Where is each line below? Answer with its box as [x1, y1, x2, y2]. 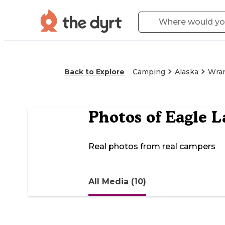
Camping [133, 67, 165, 76]
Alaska [175, 67, 198, 76]
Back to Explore [64, 67, 125, 76]
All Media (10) [88, 176, 146, 186]
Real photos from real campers [88, 142, 215, 152]
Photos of [88, 107, 165, 127]
